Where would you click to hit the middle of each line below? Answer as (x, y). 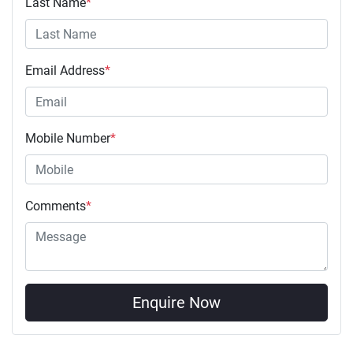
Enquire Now (176, 303)
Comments (56, 206)
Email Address (65, 71)
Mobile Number (68, 139)
